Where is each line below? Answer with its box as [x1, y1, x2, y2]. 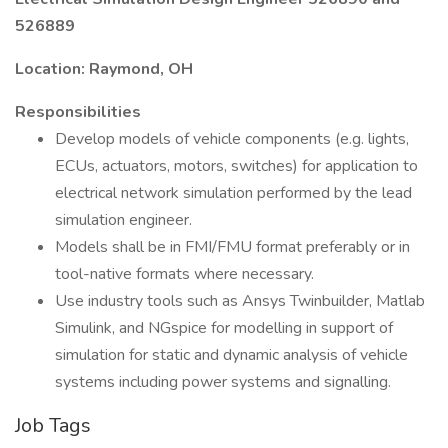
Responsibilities [15, 101, 141, 123]
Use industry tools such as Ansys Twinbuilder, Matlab [55, 290, 425, 312]
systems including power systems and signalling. [55, 371, 391, 393]
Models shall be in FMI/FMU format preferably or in [55, 236, 410, 258]
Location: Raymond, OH [15, 58, 193, 80]
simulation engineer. [55, 209, 192, 231]
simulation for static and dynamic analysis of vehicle [55, 344, 408, 366]
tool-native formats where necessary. [55, 263, 314, 285]
